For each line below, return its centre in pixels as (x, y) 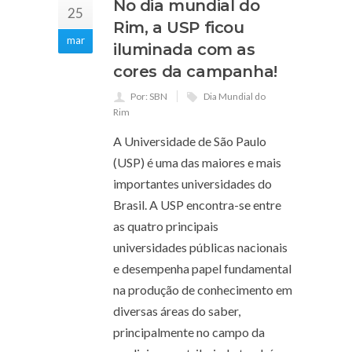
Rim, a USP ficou (179, 27)
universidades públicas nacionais (200, 247)
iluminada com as (184, 49)
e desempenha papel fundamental (202, 268)
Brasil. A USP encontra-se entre (197, 204)
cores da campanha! (195, 71)
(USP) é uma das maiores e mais (197, 162)
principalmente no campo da (189, 332)
